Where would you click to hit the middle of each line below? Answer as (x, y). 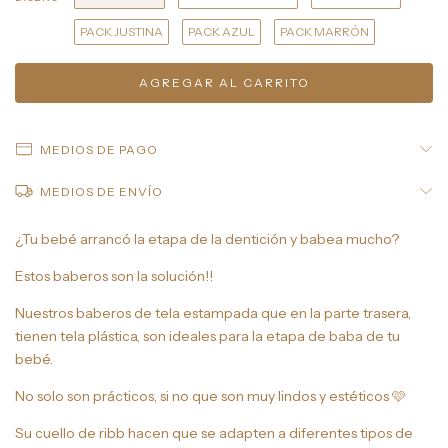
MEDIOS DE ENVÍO (101, 191)
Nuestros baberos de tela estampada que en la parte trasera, (213, 312)
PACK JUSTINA (121, 31)
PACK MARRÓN (324, 31)
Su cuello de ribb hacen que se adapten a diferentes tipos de (214, 432)
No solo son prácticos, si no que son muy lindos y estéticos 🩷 (210, 395)
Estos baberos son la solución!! (114, 275)
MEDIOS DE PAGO (98, 149)
